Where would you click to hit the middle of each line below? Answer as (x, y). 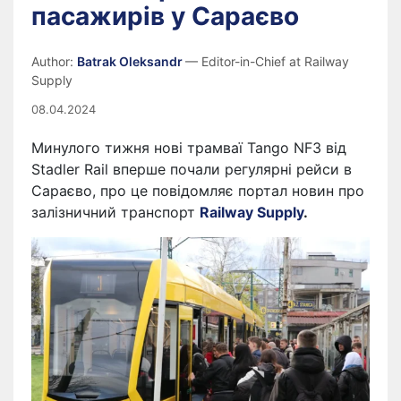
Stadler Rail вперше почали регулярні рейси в (192, 169)
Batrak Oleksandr (131, 61)
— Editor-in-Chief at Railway (267, 61)
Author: (54, 61)
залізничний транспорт (115, 212)
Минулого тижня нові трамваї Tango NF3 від (189, 148)
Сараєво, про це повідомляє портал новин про (198, 191)
